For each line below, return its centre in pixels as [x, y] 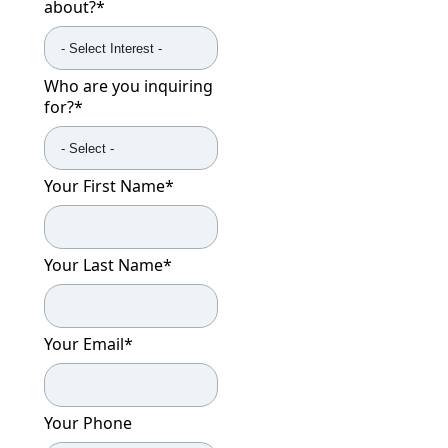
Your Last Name [103, 265]
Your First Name [104, 186]
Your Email [84, 344]
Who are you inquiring [128, 86]
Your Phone [88, 423]
